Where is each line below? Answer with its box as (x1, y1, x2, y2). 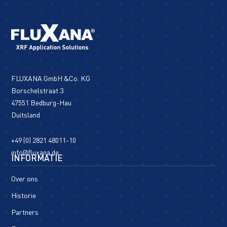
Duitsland (11, 110, 41, 120)
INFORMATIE (11, 153, 63, 164)
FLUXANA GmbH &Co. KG (11, 74, 91, 83)
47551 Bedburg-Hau (11, 98, 72, 107)
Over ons (11, 174, 39, 183)
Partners (11, 208, 39, 217)
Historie (11, 191, 36, 200)
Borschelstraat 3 (11, 86, 64, 95)
